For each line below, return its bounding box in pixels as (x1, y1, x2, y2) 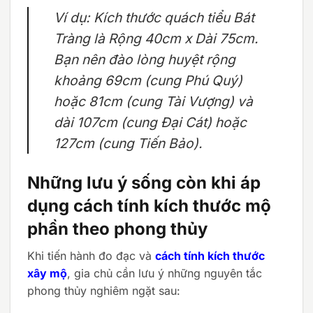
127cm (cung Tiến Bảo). (54, 135, 203, 152)
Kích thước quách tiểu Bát (90, 9, 254, 27)
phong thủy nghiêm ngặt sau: (27, 284, 180, 298)
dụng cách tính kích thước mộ (27, 196, 271, 217)
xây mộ (27, 266, 67, 281)
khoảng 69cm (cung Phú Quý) (54, 72, 242, 89)
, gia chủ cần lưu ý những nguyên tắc (67, 266, 262, 281)
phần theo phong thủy (27, 219, 208, 240)
